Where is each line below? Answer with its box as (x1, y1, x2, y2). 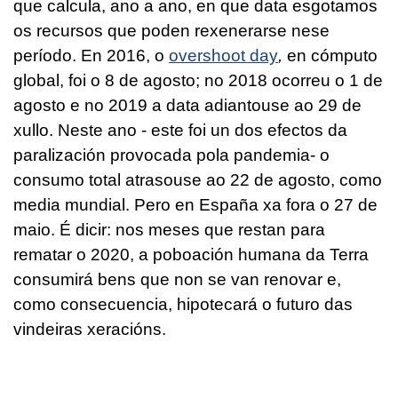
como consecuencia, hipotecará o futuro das (13, 294, 353, 314)
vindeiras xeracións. (13, 319, 166, 338)
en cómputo (283, 45, 378, 65)
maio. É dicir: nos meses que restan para (13, 219, 325, 239)
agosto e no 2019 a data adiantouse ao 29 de (13, 95, 362, 115)
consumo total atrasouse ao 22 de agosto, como (13, 170, 382, 189)
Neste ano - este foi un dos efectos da (58, 120, 347, 139)
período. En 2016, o (13, 45, 169, 65)
